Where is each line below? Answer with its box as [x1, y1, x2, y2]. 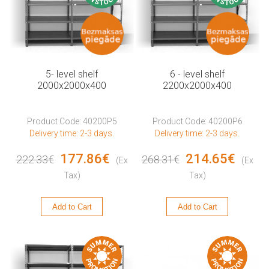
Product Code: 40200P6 [152, 116, 243, 126]
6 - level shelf [170, 68, 225, 80]
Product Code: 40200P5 [26, 116, 117, 126]
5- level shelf [46, 68, 98, 80]
